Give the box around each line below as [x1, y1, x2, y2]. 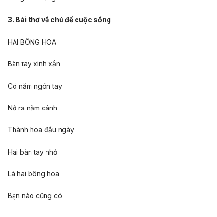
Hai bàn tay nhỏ [8, 147, 57, 156]
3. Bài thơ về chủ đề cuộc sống [8, 15, 111, 24]
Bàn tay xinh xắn [8, 60, 60, 68]
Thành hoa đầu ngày [8, 125, 74, 134]
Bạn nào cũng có [8, 191, 62, 200]
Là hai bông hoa [8, 170, 59, 178]
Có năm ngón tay [8, 81, 62, 90]
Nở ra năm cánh [8, 103, 57, 112]
